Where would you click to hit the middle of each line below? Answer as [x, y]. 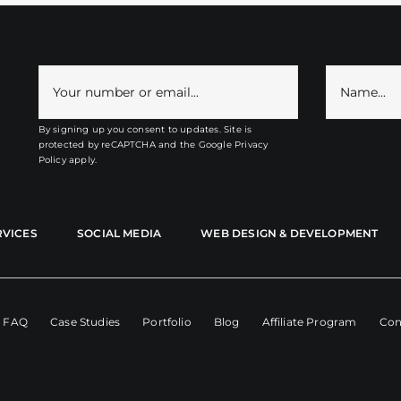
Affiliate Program [309, 321]
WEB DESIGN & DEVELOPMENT [290, 233]
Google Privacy [233, 144]
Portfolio [167, 321]
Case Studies [85, 321]
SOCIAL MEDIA [119, 233]
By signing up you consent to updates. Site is [145, 129]
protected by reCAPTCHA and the [118, 144]
